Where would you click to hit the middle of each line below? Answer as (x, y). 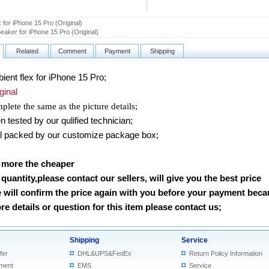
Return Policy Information (226, 253)
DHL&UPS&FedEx (104, 253)
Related (27, 51)
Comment (72, 51)
